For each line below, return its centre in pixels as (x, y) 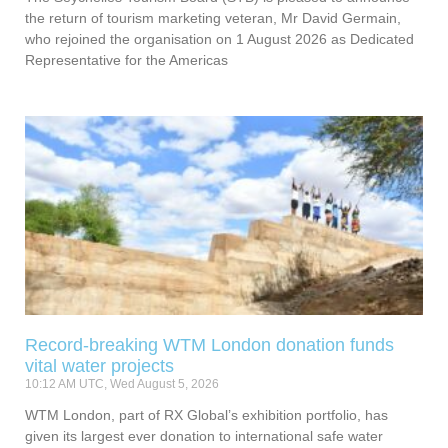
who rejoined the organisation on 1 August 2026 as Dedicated (219, 38)
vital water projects (102, 365)
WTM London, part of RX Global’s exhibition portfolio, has (206, 414)
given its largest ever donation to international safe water (204, 435)
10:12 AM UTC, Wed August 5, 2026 (122, 383)
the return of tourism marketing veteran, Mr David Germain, (213, 17)
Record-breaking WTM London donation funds (209, 344)
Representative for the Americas (126, 59)
